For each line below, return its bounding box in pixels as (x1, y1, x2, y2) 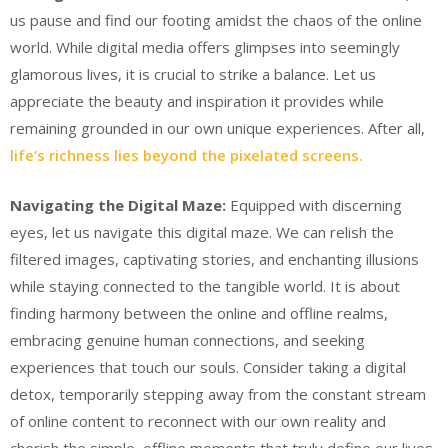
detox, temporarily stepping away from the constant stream (10, 383, 426, 404)
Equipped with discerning (226, 194, 402, 215)
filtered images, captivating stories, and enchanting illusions (10, 248, 419, 269)
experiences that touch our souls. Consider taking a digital (10, 356, 406, 377)
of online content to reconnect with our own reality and (10, 410, 386, 431)
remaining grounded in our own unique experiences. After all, (10, 118, 425, 138)
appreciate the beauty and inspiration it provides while (10, 91, 384, 111)
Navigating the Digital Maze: (10, 194, 226, 215)
